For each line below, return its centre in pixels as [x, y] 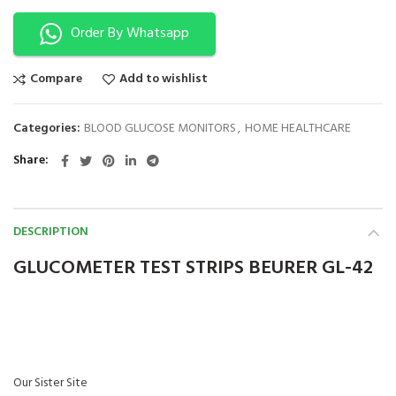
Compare [56, 79]
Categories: [48, 128]
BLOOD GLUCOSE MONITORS [160, 128]
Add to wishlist [164, 79]
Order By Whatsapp [130, 33]
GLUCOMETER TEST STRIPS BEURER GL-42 [193, 268]
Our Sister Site [50, 383]
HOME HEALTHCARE [298, 128]
